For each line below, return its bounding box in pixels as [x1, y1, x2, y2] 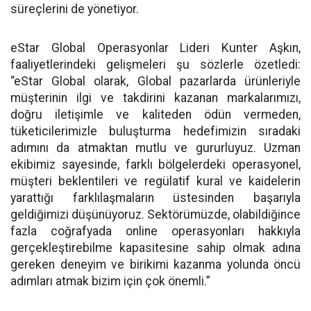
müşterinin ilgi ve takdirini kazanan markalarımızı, [10, 90, 301, 105]
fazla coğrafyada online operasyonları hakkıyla [10, 224, 301, 238]
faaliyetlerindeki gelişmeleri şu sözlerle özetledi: [10, 57, 301, 72]
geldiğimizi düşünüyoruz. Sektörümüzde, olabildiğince [10, 207, 301, 221]
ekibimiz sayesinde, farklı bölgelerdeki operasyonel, [10, 157, 301, 171]
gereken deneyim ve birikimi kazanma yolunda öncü [10, 257, 301, 271]
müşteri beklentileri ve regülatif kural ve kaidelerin [10, 174, 301, 188]
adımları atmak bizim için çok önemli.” [10, 274, 210, 288]
